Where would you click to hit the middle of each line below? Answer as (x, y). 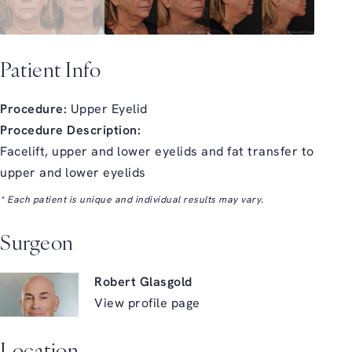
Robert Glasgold (143, 283)
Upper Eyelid (109, 110)
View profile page (147, 304)
